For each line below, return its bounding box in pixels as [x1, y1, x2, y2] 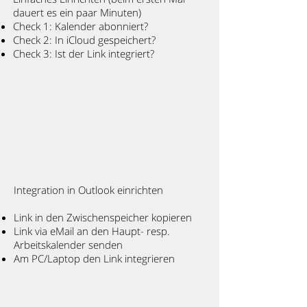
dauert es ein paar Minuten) [13, 5, 141, 19]
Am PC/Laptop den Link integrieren [14, 251, 177, 265]
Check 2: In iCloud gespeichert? [13, 33, 156, 47]
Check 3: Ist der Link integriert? [13, 47, 154, 60]
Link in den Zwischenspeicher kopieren [14, 210, 192, 224]
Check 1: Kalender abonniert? [13, 19, 148, 33]
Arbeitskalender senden [14, 238, 123, 251]
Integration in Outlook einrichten [14, 183, 163, 197]
